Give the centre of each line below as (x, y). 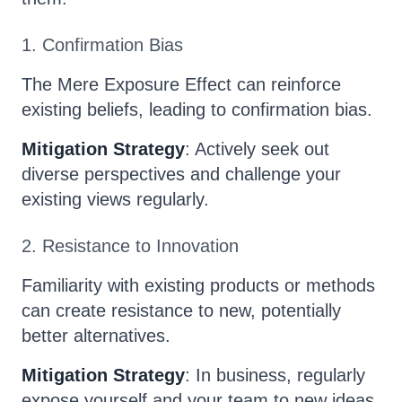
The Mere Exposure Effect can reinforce (181, 84)
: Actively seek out (257, 149)
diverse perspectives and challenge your (181, 174)
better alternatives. (96, 336)
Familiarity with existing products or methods (198, 285)
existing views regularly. (115, 199)
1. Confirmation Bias (102, 45)
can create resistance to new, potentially (181, 310)
